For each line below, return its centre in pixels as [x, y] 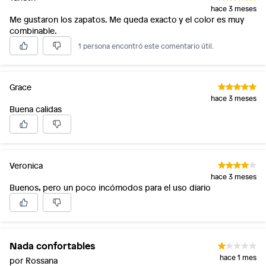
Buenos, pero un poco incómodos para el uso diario [110, 187]
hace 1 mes [238, 257]
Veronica [26, 165]
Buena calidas [36, 109]
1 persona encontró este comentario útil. [146, 46]
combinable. [33, 31]
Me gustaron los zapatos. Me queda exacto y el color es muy [127, 19]
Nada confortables [52, 245]
